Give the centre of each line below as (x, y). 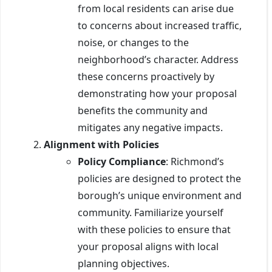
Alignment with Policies (101, 144)
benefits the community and (143, 110)
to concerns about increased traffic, (160, 25)
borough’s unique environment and (160, 195)
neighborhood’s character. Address (158, 59)
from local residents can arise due (156, 8)
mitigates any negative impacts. (150, 127)
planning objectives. (124, 263)
